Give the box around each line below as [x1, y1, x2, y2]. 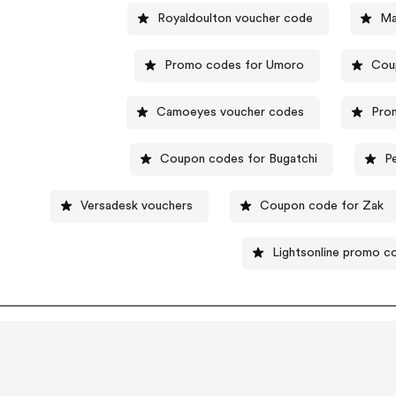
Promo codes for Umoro [164, 58, 304, 72]
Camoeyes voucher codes [156, 105, 304, 118]
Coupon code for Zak [259, 199, 384, 212]
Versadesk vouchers [80, 199, 193, 212]
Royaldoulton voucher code [156, 11, 313, 25]
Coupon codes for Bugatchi [159, 152, 317, 165]
